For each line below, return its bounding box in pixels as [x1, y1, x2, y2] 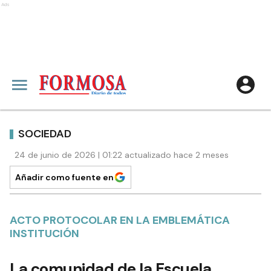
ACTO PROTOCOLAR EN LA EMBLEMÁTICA [10, 213, 230, 227]
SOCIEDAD [18, 126, 71, 141]
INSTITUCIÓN [10, 226, 79, 241]
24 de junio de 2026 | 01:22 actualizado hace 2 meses [15, 149, 229, 160]
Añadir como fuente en [15, 172, 114, 183]
